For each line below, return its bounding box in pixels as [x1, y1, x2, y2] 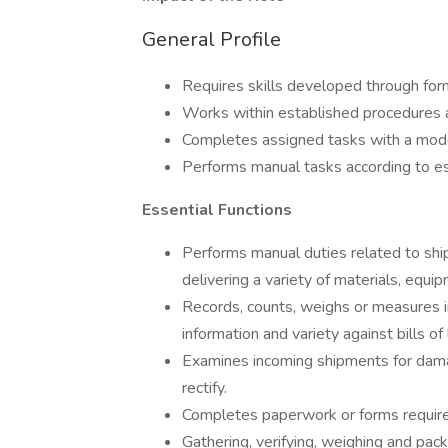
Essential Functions [142, 199, 292, 221]
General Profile [142, 26, 281, 53]
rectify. [182, 377, 227, 399]
